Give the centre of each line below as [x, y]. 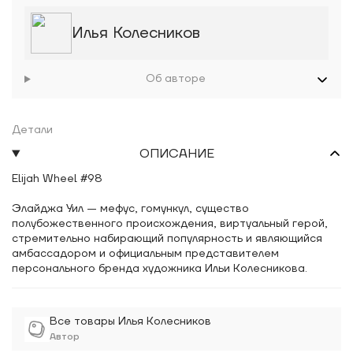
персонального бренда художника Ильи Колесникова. [160, 269]
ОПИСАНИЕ [176, 154]
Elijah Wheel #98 [59, 179]
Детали [32, 130]
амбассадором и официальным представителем [145, 254]
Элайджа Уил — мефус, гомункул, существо [130, 209]
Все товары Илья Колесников [130, 321]
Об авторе [176, 79]
